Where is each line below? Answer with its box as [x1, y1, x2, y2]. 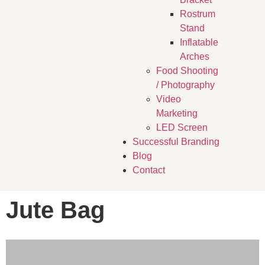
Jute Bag [6, 196, 105, 223]
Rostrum [179, 9, 215, 20]
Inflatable [179, 37, 218, 48]
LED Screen [156, 122, 208, 133]
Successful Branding [132, 137, 219, 147]
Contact [132, 165, 165, 176]
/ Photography [156, 80, 215, 91]
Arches [179, 51, 209, 62]
